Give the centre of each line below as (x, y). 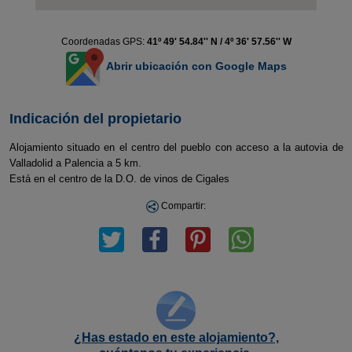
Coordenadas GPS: (104, 42)
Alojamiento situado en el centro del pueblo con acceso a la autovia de (176, 147)
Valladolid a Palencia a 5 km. (75, 163)
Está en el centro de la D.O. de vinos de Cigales (119, 179)
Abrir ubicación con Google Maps (195, 66)
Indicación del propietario (95, 119)
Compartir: (182, 206)
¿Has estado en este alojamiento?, (176, 337)
